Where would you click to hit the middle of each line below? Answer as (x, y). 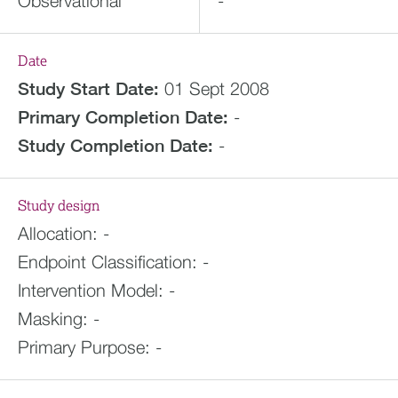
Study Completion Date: (115, 145)
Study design (59, 206)
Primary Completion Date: (123, 117)
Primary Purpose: (84, 347)
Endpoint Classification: (107, 262)
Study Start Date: (88, 88)
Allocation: (58, 233)
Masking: (53, 318)
